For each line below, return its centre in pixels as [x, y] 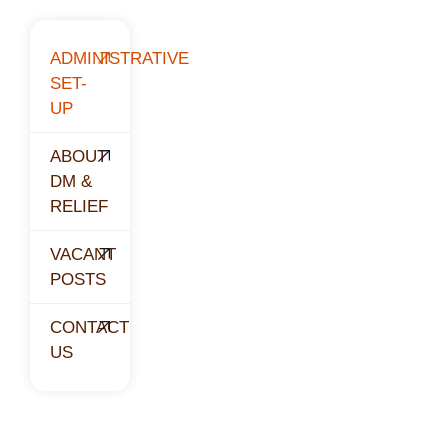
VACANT [83, 254]
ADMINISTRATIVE [119, 58]
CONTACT [89, 327]
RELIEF [79, 206]
